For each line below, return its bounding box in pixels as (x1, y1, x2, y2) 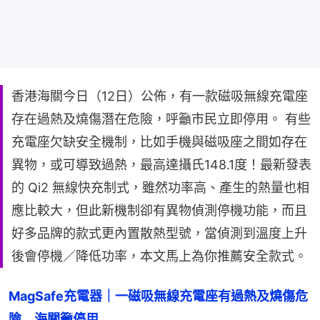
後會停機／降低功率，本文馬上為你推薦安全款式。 (11, 248, 307, 264)
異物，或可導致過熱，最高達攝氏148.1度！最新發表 (11, 156, 311, 172)
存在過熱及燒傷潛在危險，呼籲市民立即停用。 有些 (11, 111, 311, 126)
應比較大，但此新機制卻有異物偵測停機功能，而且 (11, 202, 307, 218)
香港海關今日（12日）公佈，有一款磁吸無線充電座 (11, 88, 308, 104)
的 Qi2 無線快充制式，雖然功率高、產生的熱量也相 (11, 179, 309, 195)
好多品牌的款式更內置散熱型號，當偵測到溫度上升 (11, 225, 307, 241)
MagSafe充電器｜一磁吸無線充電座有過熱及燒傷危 (9, 288, 308, 304)
